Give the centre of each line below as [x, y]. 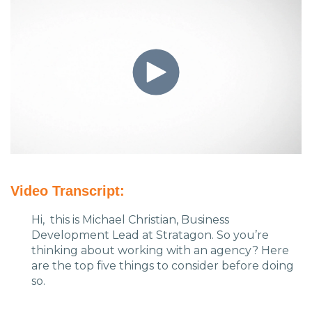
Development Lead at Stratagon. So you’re [150, 235]
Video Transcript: [68, 191]
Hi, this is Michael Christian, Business [130, 220]
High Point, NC [156, 46]
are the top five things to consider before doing [163, 266]
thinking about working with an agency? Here [160, 251]
